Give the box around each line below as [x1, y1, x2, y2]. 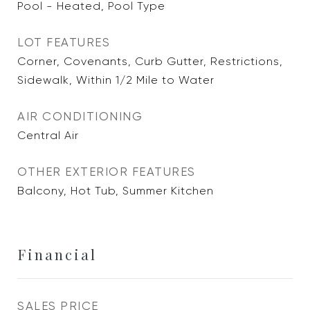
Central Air [17, 129, 79, 142]
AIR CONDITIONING [17, 109, 143, 123]
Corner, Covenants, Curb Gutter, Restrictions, [17, 55, 283, 68]
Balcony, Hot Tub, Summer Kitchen [17, 184, 214, 197]
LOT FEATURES [17, 35, 110, 49]
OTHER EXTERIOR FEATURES [17, 165, 196, 179]
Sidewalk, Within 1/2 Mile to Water [17, 73, 215, 86]
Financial [17, 244, 97, 264]
